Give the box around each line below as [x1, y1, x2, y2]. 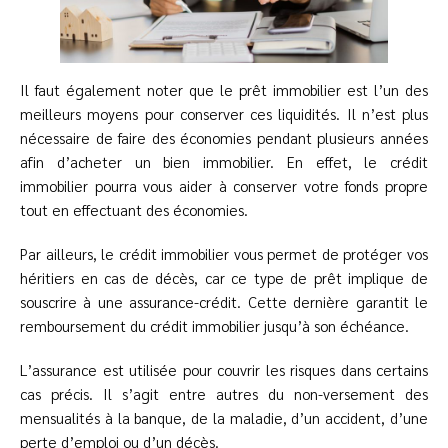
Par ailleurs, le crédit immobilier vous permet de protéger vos [20, 244, 428, 264]
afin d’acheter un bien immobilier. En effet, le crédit [20, 152, 428, 172]
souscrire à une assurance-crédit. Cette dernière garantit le [20, 292, 428, 312]
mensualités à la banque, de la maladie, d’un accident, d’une [20, 408, 428, 428]
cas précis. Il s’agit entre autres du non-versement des [20, 384, 428, 404]
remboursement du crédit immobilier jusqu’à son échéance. [20, 316, 413, 336]
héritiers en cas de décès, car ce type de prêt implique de [20, 268, 428, 288]
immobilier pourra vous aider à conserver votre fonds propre [20, 176, 428, 196]
